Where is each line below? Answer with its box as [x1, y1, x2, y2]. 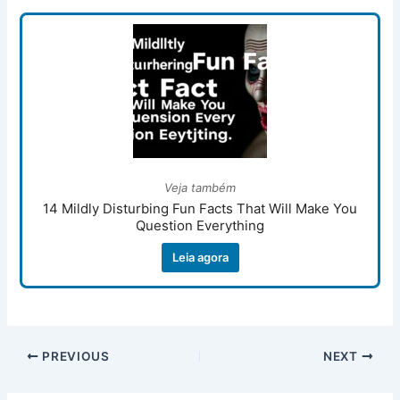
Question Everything [136, 217, 264, 235]
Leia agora [171, 250, 229, 265]
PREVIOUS [38, 348, 110, 363]
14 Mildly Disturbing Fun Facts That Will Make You [43, 200, 357, 218]
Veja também [164, 180, 236, 196]
